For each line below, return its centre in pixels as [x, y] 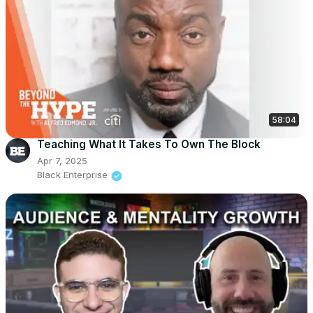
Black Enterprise [72, 175]
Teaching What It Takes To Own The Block [149, 145]
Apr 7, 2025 [62, 161]
